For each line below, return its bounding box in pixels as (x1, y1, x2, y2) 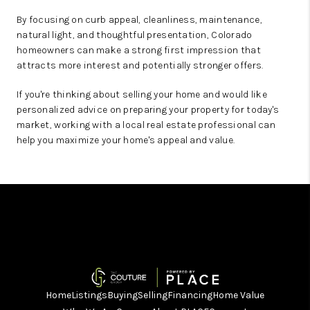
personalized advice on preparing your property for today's (17, 104, 280, 116)
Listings (71, 289, 107, 301)
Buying (107, 289, 138, 301)
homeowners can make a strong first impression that (17, 44, 261, 56)
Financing (167, 289, 212, 301)
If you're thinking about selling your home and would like (17, 89, 267, 100)
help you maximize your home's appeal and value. (17, 134, 235, 146)
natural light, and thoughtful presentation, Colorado (17, 29, 253, 41)
